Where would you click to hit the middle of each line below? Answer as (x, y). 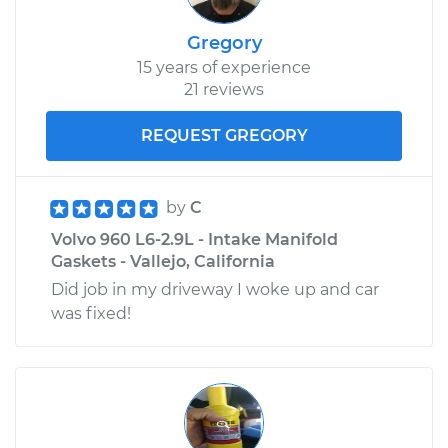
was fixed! (91, 313)
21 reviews (224, 89)
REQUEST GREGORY (224, 135)
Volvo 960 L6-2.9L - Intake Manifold (194, 239)
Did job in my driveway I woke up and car (215, 289)
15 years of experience (224, 67)
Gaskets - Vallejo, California (163, 261)
